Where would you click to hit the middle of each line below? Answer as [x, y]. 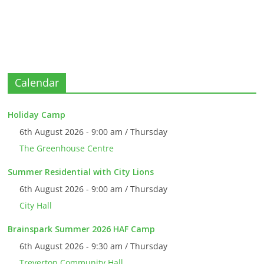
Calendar [37, 83]
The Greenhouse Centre [67, 148]
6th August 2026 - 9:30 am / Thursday [94, 246]
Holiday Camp [37, 115]
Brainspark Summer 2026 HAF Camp [82, 229]
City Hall [36, 206]
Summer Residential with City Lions [81, 172]
